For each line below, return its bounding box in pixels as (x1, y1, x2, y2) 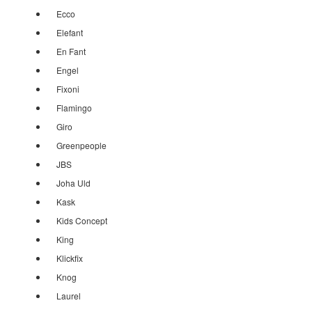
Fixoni (56, 83, 79, 95)
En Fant (56, 45, 86, 57)
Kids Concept (56, 214, 107, 226)
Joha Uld (56, 177, 91, 189)
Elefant (56, 26, 83, 38)
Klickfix (56, 252, 83, 264)
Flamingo (56, 102, 92, 114)
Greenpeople (56, 139, 107, 151)
